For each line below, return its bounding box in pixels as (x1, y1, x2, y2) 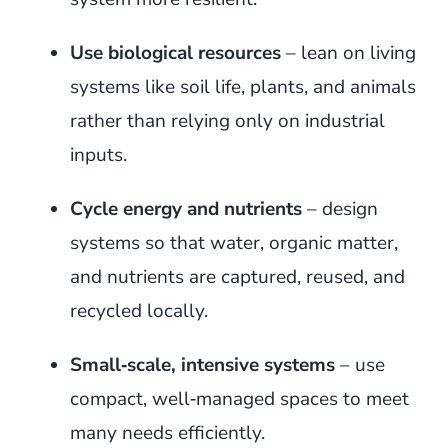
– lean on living (280, 39, 416, 66)
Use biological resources (69, 39, 281, 66)
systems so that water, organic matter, (69, 229, 398, 256)
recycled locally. (69, 297, 208, 324)
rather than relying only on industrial (69, 107, 385, 134)
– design (301, 195, 378, 222)
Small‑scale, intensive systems (69, 351, 335, 378)
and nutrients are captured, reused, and (69, 263, 405, 290)
